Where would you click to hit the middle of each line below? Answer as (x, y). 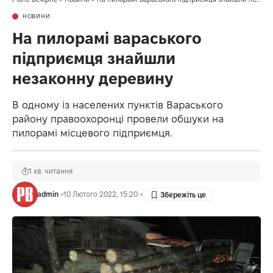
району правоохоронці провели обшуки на (118, 119)
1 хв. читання (51, 171)
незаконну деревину (93, 79)
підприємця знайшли (94, 59)
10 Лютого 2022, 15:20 (100, 194)
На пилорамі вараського (107, 39)
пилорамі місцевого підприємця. (92, 133)
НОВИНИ (37, 16)
